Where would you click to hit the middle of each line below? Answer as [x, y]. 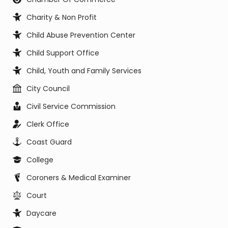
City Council [48, 89]
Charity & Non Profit [62, 17]
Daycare [41, 213]
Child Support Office [63, 53]
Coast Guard [49, 142]
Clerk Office [48, 124]
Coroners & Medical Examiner [79, 178]
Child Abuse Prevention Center [81, 35]
